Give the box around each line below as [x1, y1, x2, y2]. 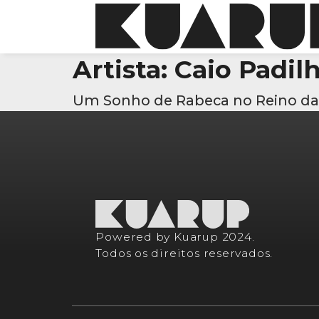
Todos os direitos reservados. [95, 246, 273, 261]
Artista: [73, 54, 174, 85]
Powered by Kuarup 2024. [95, 230, 255, 244]
